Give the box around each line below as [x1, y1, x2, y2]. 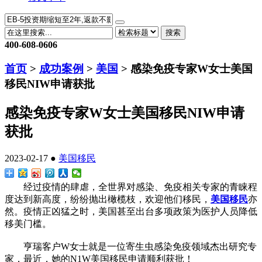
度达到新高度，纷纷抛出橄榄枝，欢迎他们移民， [5, 194, 211, 204]
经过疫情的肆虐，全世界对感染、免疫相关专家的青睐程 [5, 181, 257, 192]
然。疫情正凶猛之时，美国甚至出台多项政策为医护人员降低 [5, 206, 257, 216]
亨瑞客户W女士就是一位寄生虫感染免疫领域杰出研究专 [5, 241, 257, 251]
